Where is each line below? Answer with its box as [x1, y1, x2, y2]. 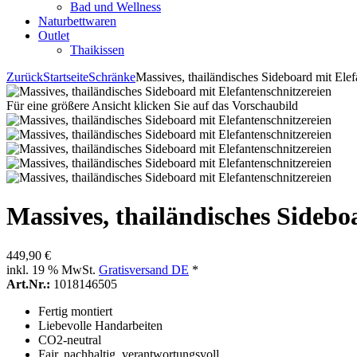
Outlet [38, 29, 69, 42]
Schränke [88, 70, 135, 84]
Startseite [43, 70, 88, 84]
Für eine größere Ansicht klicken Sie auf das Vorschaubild [6, 99, 298, 112]
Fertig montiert [38, 304, 112, 318]
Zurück [6, 70, 43, 84]
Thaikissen [70, 43, 124, 57]
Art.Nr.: [6, 277, 50, 291]
